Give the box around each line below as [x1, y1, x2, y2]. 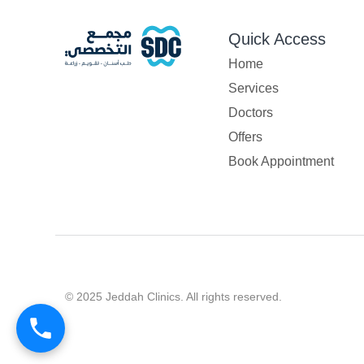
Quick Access [228, 30, 327, 49]
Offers [228, 130, 263, 145]
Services [228, 81, 279, 96]
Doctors [228, 106, 274, 120]
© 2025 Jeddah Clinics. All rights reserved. [65, 290, 282, 304]
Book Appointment [228, 154, 335, 169]
